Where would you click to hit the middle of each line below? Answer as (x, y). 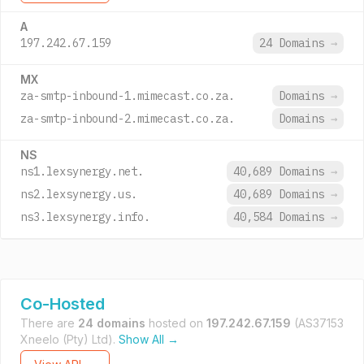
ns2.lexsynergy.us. (79, 194)
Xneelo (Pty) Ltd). (69, 339)
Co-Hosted (63, 304)
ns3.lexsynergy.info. (85, 217)
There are (49, 323)
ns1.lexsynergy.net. (82, 171)
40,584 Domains (282, 217)
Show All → (149, 339)
